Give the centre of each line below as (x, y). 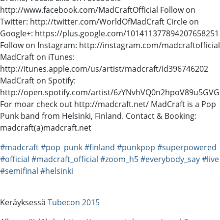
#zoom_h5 (119, 159)
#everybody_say (170, 159)
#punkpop (136, 147)
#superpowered (187, 147)
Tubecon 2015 (74, 202)
